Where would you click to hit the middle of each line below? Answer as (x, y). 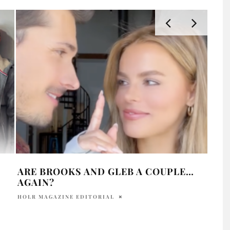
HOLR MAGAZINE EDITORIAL (66, 196)
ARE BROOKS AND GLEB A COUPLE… (106, 171)
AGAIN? (36, 182)
